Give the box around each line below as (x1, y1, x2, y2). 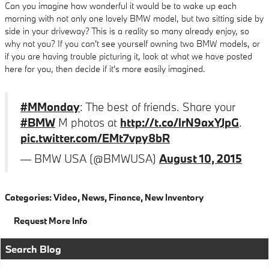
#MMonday (20, 99, 80, 114)
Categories (5, 192, 49, 203)
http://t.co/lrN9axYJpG (120, 115, 239, 130)
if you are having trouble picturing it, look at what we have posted (5, 50, 252, 62)
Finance (109, 192, 141, 203)
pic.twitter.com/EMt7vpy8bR (20, 130, 170, 145)
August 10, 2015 (159, 151, 242, 166)
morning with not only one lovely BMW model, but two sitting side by (5, 13, 264, 24)
